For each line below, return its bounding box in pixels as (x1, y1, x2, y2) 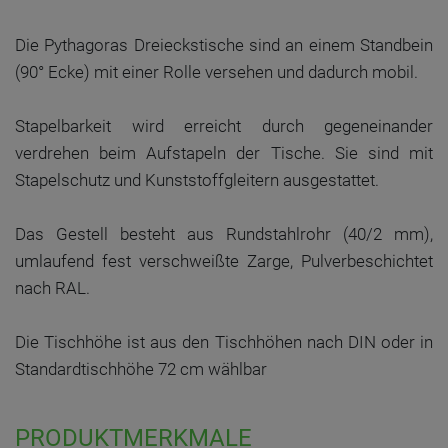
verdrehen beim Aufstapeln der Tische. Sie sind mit (15, 143, 433, 163)
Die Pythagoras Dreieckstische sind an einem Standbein (15, 35, 433, 55)
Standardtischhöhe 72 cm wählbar (15, 359, 267, 379)
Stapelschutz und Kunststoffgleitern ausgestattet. (15, 170, 379, 190)
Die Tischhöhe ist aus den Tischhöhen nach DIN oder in (15, 332, 433, 352)
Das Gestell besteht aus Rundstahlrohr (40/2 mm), (15, 224, 433, 244)
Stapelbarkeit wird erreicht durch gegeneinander (15, 116, 433, 136)
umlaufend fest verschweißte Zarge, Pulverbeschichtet (15, 251, 433, 271)
